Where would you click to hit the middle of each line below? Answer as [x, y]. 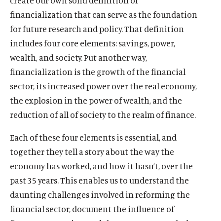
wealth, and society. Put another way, [78, 57]
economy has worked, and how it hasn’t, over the [101, 166]
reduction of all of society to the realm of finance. [103, 114]
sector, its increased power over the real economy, [103, 86]
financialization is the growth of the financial [98, 72]
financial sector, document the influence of [92, 209]
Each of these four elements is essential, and [93, 137]
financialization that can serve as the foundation [104, 14]
